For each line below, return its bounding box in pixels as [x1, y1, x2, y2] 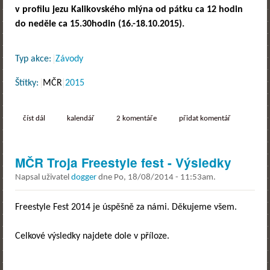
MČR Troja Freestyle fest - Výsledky [15, 154, 231, 172]
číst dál [22, 115, 45, 123]
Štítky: [15, 78, 41, 88]
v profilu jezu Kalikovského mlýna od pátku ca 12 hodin [15, 4, 243, 14]
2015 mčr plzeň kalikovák [45, 115, 127, 123]
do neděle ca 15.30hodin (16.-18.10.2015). [15, 19, 184, 29]
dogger [71, 173, 96, 183]
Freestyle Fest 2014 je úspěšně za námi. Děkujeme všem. [15, 202, 237, 212]
